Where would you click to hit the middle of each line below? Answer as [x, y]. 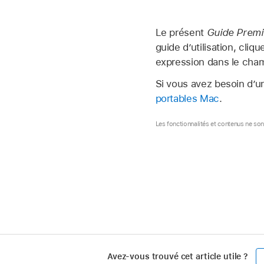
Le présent [181, 33]
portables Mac [187, 98]
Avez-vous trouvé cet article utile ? [178, 257]
